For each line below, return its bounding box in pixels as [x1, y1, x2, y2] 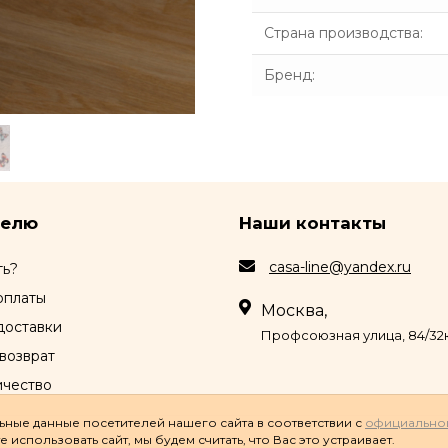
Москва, [261, 301, 327, 320]
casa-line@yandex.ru [269, 258, 411, 276]
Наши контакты [239, 213, 386, 233]
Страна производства [263, 23, 420, 42]
